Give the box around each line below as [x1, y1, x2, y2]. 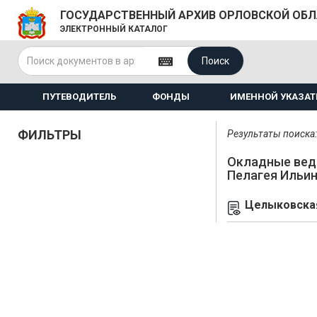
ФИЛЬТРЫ [18, 127, 81, 142]
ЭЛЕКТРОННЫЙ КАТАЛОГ [60, 24, 168, 34]
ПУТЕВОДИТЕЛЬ [42, 91, 116, 102]
